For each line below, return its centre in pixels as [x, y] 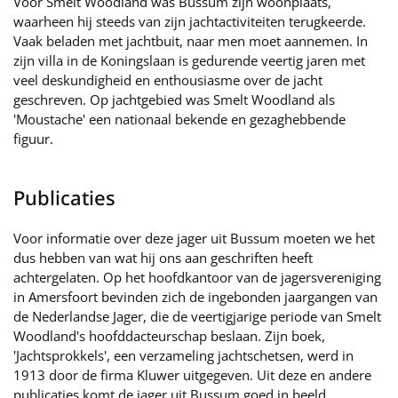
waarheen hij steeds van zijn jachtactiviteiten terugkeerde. [190, 21]
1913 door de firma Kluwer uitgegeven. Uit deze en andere [192, 375]
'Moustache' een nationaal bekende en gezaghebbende [179, 119]
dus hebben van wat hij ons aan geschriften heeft [163, 258]
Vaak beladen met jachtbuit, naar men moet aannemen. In [191, 41]
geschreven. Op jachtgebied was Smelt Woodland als [174, 99]
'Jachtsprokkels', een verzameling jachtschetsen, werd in [183, 355]
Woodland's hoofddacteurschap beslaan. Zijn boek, [169, 336]
